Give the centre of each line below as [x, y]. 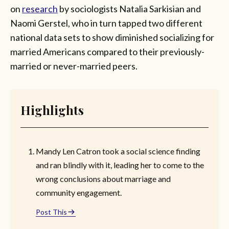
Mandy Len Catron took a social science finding [118, 151]
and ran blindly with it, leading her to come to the [120, 165]
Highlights [52, 110]
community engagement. [79, 192]
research [40, 8]
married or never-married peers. [74, 66]
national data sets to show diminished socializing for [112, 37]
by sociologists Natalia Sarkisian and [129, 8]
